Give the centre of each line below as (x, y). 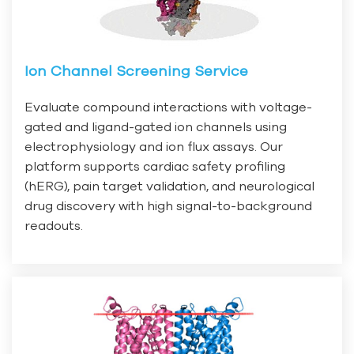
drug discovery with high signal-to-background (168, 206)
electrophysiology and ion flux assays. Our (154, 147)
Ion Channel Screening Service (136, 71)
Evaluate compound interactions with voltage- (168, 107)
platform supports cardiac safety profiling (155, 166)
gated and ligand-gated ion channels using (156, 127)
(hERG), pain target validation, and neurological (169, 186)
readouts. (54, 226)
